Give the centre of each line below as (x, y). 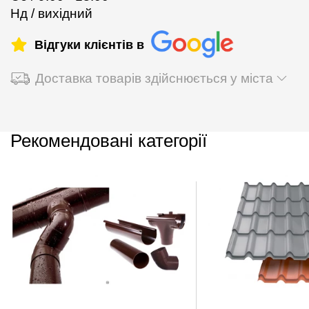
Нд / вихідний (51, 14)
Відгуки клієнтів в (89, 44)
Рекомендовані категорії (109, 140)
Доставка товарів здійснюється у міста (154, 78)
